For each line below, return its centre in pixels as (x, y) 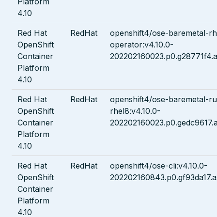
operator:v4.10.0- (142, 44)
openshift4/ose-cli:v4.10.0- (159, 165)
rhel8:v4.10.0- (135, 111)
